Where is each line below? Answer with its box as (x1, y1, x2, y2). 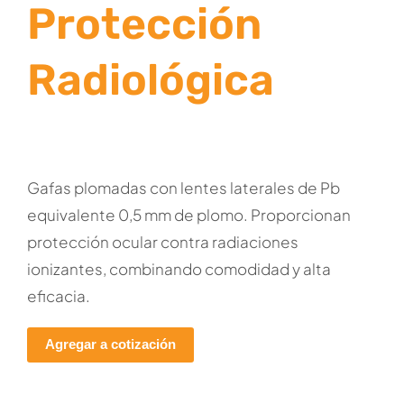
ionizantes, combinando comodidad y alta (27, 259, 331, 279)
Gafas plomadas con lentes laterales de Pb (27, 178, 340, 197)
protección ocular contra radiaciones (27, 232, 298, 252)
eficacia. (27, 286, 90, 306)
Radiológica (27, 54, 274, 106)
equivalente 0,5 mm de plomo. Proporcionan (27, 205, 351, 225)
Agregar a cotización (45, 336, 176, 352)
